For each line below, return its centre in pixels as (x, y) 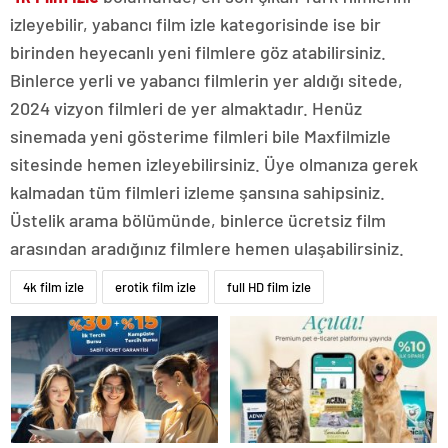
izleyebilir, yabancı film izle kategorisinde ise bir (195, 24)
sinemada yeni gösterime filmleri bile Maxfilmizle (200, 136)
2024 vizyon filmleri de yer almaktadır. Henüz (186, 108)
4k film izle (53, 287)
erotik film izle (155, 287)
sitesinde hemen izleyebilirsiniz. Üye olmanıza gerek (214, 164)
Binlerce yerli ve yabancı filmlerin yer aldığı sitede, (206, 80)
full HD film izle (269, 287)
